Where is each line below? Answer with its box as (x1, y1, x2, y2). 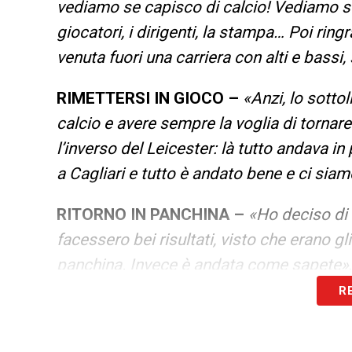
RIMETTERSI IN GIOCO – (57, 89, 239, 108)
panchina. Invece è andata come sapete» (57, 255, 349, 275)
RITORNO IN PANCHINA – (57, 205, 244, 225)
